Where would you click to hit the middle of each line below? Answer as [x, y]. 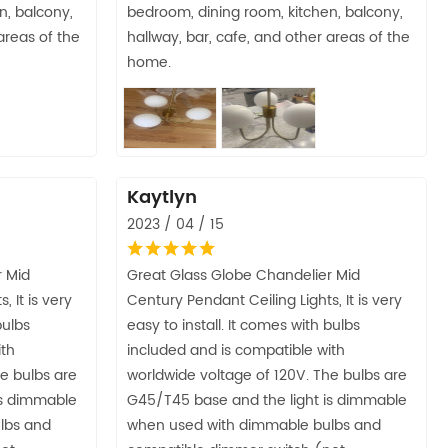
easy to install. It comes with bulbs [243, 325]
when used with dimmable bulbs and [254, 425]
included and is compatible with [236, 350]
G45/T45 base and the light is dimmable [267, 400]
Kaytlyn [162, 197]
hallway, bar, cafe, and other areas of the [268, 37]
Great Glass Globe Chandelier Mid [243, 275]
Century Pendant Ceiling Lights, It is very [264, 300]
